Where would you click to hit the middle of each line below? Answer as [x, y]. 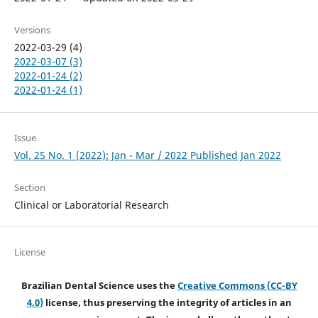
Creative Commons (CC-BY [237, 285]
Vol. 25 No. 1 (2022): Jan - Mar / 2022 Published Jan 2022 [147, 155]
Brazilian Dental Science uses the [99, 285]
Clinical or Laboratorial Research [91, 204]
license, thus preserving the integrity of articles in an [167, 302]
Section [29, 187]
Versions [32, 30]
